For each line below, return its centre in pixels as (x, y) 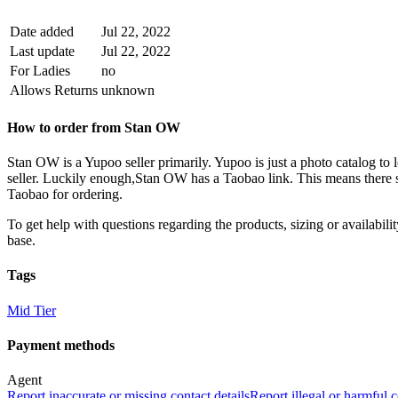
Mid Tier (32, 310)
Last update (42, 51)
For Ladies (40, 70)
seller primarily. (167, 163)
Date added (42, 31)
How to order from (66, 127)
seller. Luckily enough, (71, 179)
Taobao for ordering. (65, 195)
